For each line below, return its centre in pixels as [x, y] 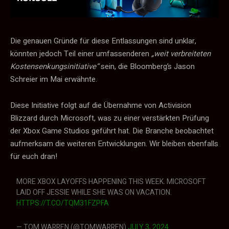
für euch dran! [34, 156]
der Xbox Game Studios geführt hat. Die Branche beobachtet [112, 131]
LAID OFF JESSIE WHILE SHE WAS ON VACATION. [94, 192]
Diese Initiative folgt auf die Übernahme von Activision [101, 105]
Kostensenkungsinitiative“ [54, 66]
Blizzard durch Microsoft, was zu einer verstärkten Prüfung [110, 118]
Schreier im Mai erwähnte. [54, 79]
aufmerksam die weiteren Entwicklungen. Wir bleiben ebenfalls [114, 143]
